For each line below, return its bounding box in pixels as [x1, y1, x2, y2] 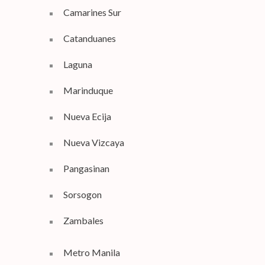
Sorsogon [63, 189, 102, 200]
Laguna [63, 59, 92, 70]
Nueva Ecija [63, 111, 111, 122]
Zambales [63, 215, 104, 226]
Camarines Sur [63, 7, 121, 18]
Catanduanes [63, 33, 116, 44]
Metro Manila [63, 247, 120, 258]
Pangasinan [63, 163, 109, 174]
